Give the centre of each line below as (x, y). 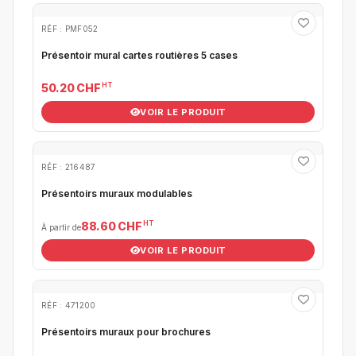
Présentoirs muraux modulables (164, 193)
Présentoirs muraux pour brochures (126, 332)
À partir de (61, 227)
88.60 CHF (112, 226)
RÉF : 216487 (69, 167)
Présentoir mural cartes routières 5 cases (139, 55)
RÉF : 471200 (69, 305)
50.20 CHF (71, 88)
